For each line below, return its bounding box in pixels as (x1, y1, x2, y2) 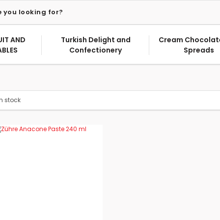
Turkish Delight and (60, 35, 131, 45)
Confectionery (69, 45, 122, 55)
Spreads (183, 45, 214, 55)
